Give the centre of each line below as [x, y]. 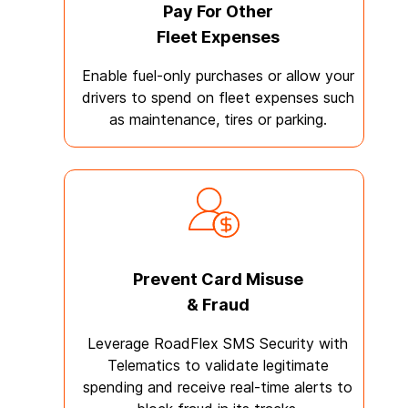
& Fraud [218, 305]
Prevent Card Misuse [218, 279]
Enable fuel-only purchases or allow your [218, 76]
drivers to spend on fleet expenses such [218, 97]
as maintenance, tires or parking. [218, 119]
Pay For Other [218, 11]
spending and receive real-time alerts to [218, 387]
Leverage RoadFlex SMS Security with [218, 343]
